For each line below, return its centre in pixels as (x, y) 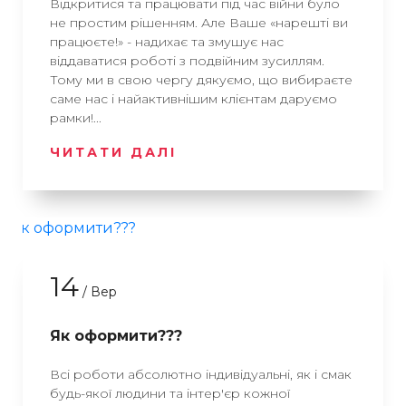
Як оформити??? (116, 336)
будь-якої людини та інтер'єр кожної (170, 393)
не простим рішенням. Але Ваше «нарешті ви (199, 23)
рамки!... (76, 118)
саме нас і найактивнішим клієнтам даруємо (193, 99)
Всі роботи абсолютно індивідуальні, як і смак (201, 374)
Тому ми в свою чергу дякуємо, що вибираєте (201, 80)
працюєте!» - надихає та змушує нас (167, 42)
